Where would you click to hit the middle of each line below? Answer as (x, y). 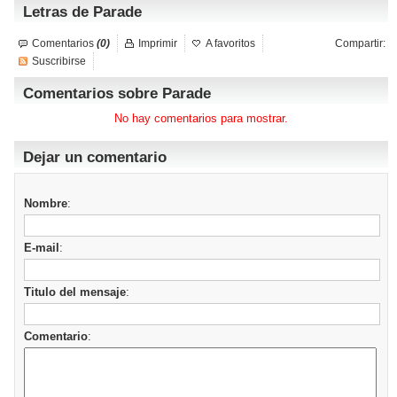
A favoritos (230, 43)
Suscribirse (59, 61)
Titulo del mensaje (75, 292)
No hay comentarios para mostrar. (201, 118)
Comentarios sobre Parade (117, 93)
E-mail (42, 248)
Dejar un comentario (95, 157)
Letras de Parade (82, 12)
